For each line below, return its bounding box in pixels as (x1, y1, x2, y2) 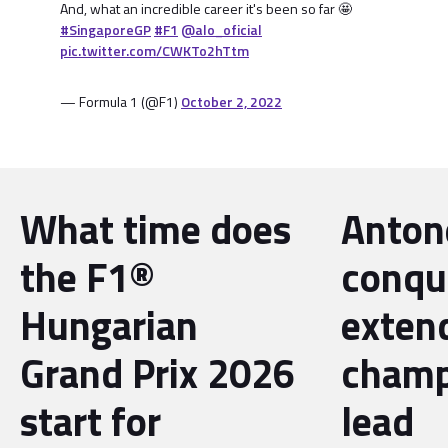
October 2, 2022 (181, 91, 282, 112)
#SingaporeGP (60, 19, 151, 40)
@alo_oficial (181, 19, 262, 40)
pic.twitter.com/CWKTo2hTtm (60, 40, 249, 61)
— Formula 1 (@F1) (60, 91, 181, 112)
